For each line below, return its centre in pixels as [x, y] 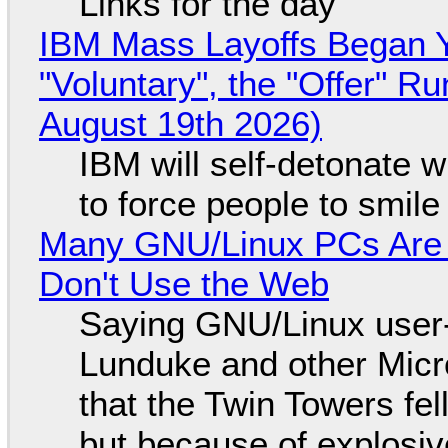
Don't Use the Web [183, 283]
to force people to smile [259, 203]
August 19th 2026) [180, 123]
